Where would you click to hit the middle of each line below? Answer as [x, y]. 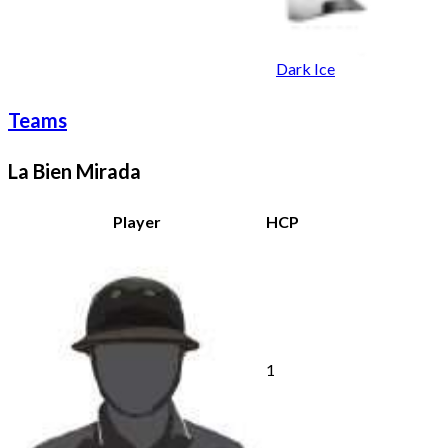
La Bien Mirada [74, 170]
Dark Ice [305, 69]
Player [136, 222]
